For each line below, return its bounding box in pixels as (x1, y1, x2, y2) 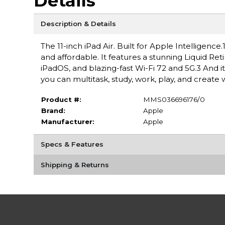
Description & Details (40, 20, 116, 28)
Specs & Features (40, 140, 103, 149)
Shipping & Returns (40, 160, 109, 169)
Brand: (41, 106, 65, 115)
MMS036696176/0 (143, 95, 205, 104)
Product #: (41, 95, 81, 104)
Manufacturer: (41, 118, 94, 126)
